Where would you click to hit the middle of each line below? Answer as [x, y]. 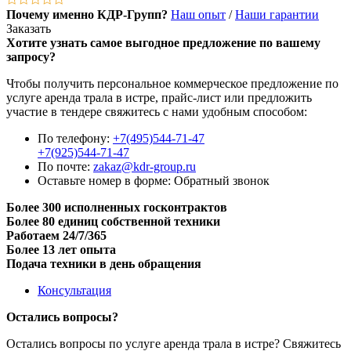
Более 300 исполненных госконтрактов [117, 207]
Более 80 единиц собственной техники [113, 221]
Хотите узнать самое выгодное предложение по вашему [163, 42]
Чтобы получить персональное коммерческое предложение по [172, 83]
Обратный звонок [222, 180]
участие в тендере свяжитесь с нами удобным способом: [157, 111]
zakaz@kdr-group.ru [145, 166]
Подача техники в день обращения [104, 263]
